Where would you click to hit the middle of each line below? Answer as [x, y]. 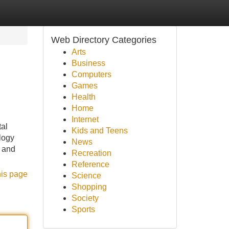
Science [86, 176]
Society [85, 198]
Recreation [91, 153]
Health [83, 97]
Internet [85, 119]
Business [88, 63]
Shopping [89, 187]
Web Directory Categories [104, 40]
